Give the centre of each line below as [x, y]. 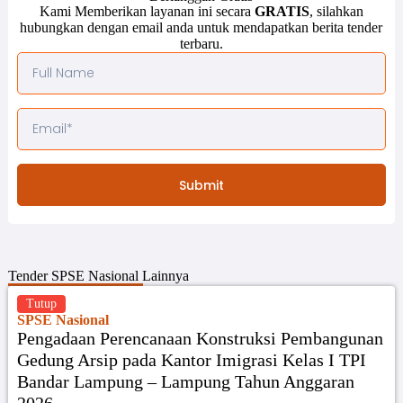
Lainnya [163, 276]
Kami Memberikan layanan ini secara [147, 12]
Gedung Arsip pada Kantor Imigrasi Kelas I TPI [191, 359]
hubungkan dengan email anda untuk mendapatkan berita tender [201, 28]
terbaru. [201, 44]
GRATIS [282, 12]
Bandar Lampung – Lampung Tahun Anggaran [185, 381]
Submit [201, 185]
